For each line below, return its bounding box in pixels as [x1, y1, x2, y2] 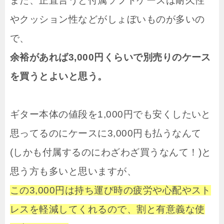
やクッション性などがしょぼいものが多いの [10, 13, 205, 24]
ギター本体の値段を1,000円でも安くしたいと [10, 108, 211, 119]
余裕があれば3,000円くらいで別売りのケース [10, 51, 211, 62]
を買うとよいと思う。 [10, 70, 107, 81]
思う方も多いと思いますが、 [10, 165, 137, 176]
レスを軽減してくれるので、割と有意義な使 [10, 203, 205, 214]
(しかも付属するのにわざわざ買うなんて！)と [10, 146, 211, 157]
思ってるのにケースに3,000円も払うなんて [10, 127, 201, 138]
